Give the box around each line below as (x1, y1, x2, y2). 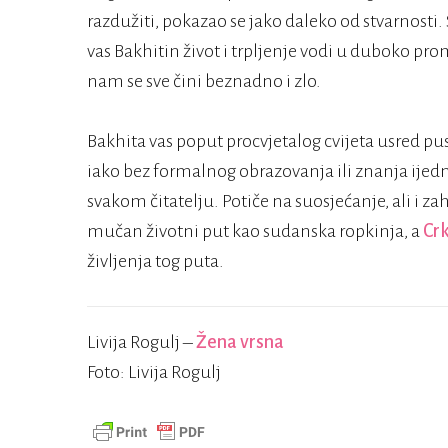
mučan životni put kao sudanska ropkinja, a (87, 221, 423, 242)
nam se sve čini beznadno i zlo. (87, 71, 321, 92)
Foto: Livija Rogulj (87, 362, 221, 383)
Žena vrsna (196, 332, 284, 353)
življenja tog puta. (87, 251, 224, 272)
